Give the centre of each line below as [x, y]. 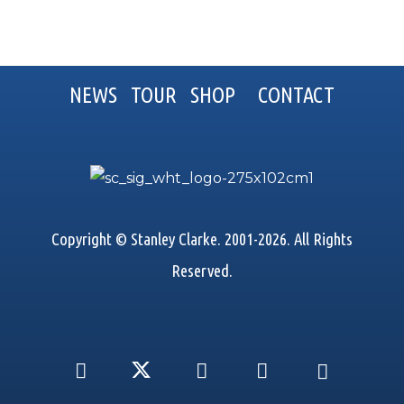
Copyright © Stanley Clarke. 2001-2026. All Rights [202, 239]
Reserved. [202, 271]
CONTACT [296, 95]
